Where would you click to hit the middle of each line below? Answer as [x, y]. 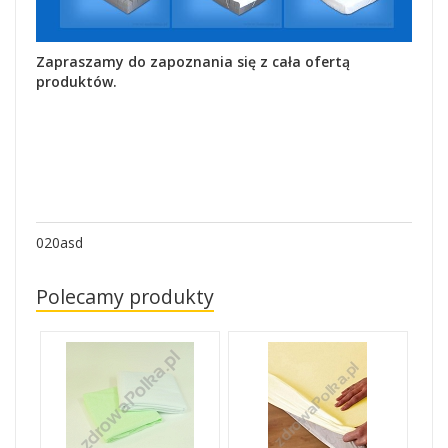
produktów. [76, 82]
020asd [59, 243]
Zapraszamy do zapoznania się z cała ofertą [193, 62]
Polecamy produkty [125, 297]
